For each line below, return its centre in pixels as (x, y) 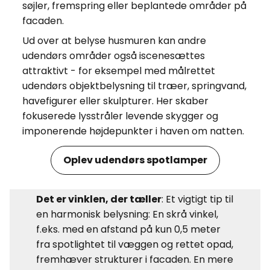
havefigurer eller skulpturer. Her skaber (115, 101)
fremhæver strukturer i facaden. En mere (135, 259)
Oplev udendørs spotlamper (135, 160)
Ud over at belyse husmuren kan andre (114, 40)
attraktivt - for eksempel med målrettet (118, 71)
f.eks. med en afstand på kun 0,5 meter (128, 229)
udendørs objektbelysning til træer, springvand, (134, 86)
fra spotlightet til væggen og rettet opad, (135, 244)
